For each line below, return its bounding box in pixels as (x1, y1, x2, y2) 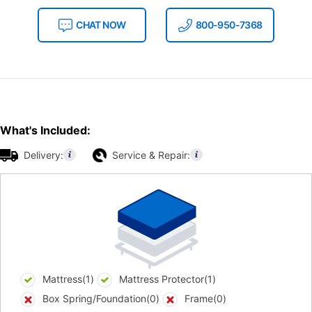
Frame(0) (185, 292, 226, 305)
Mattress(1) (42, 273, 94, 286)
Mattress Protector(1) (119, 273, 216, 286)
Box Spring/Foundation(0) (42, 292, 159, 305)
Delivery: (24, 149, 63, 162)
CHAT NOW (76, 19, 126, 31)
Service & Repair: (112, 149, 190, 162)
